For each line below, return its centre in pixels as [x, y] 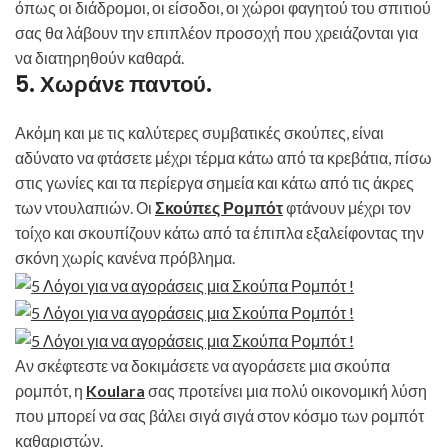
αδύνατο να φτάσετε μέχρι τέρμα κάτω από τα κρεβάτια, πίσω [223, 158]
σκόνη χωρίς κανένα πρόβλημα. [125, 258]
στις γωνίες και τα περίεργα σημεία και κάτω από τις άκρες [214, 183]
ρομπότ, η [50, 390]
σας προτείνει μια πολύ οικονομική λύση [286, 390]
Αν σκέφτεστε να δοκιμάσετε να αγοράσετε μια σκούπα [202, 365]
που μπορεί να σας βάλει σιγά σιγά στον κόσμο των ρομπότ [219, 415]
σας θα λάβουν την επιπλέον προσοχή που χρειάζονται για [216, 33]
